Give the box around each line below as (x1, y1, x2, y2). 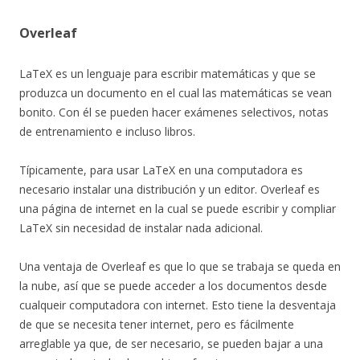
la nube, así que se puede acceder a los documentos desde (19, 278, 327, 294)
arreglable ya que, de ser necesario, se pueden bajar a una (19, 336, 323, 352)
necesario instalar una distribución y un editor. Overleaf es (19, 182, 320, 198)
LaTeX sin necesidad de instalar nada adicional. (19, 220, 263, 236)
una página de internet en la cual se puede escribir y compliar (19, 201, 336, 217)
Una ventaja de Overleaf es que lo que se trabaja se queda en (19, 259, 341, 275)
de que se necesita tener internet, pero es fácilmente (19, 317, 294, 333)
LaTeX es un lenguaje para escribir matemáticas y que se (19, 66, 316, 82)
